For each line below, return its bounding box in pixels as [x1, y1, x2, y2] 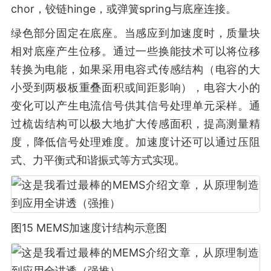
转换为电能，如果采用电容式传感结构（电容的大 [11, 63, 260, 76]
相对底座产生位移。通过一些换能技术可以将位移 [11, 45, 260, 57]
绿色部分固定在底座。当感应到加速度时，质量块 [11, 27, 260, 39]
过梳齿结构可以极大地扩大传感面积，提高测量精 [11, 117, 260, 130]
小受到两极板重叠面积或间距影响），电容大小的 [11, 81, 260, 94]
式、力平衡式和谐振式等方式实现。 [11, 154, 185, 166]
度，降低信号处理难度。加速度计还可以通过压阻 [11, 135, 260, 148]
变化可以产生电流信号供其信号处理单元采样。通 [11, 99, 260, 112]
